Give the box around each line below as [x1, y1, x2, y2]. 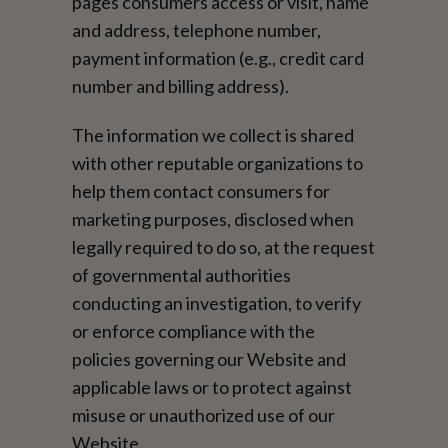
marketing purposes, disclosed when [72, 207, 355, 230]
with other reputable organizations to [72, 151, 364, 174]
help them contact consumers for [72, 179, 331, 202]
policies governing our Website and [72, 347, 347, 370]
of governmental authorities [72, 263, 292, 286]
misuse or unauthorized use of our [72, 403, 336, 426]
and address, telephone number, [72, 18, 322, 41]
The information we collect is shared [72, 123, 355, 146]
